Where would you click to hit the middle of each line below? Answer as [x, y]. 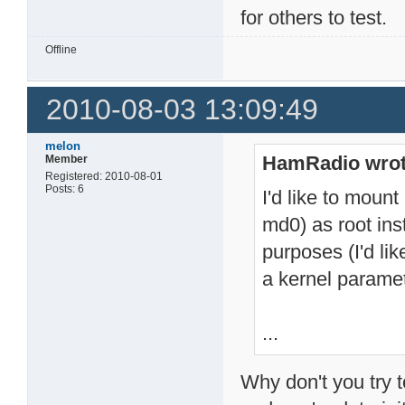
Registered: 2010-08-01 [104, 176]
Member [67, 159]
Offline [61, 50]
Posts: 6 [65, 188]
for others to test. [314, 18]
